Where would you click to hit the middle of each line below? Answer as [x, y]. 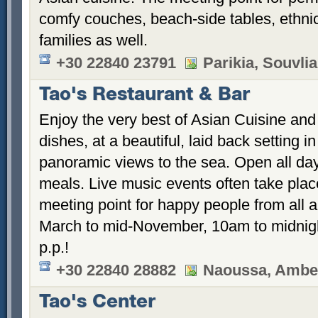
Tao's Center [97, 303]
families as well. [93, 40]
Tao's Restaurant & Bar [144, 96]
